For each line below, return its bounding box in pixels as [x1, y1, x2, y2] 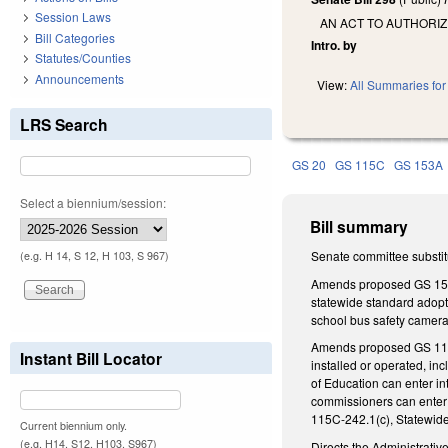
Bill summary [310, 215, 409, 239]
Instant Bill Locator [20, 346, 162, 370]
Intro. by [311, 36, 358, 55]
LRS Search [20, 112, 108, 136]
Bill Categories [35, 28, 115, 46]
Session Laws [35, 8, 111, 26]
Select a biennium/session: [20, 193, 166, 211]
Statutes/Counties [35, 49, 131, 67]
